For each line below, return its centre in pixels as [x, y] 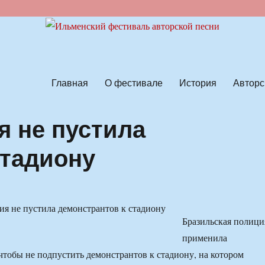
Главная [70, 82]
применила [204, 238]
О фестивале [133, 82]
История [198, 82]
